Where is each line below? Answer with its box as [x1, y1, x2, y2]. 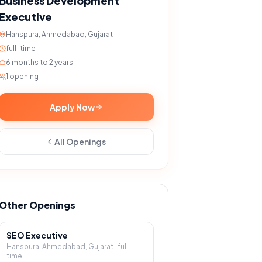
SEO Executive [6, 230, 68, 240]
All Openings [54, 136, 106, 147]
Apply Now [50, 102, 95, 112]
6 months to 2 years [6, 58, 74, 67]
